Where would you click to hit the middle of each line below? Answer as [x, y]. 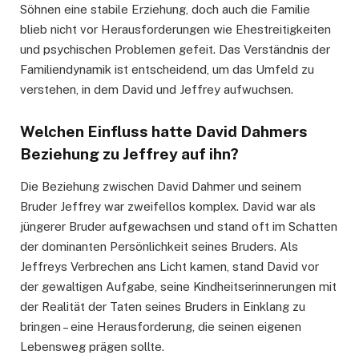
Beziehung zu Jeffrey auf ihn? [129, 153]
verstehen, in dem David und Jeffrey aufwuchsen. [157, 89]
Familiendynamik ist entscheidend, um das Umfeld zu [167, 69]
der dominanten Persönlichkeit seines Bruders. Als [159, 247]
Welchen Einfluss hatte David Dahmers [164, 131]
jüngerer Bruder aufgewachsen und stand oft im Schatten [179, 227]
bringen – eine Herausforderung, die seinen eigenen [161, 327]
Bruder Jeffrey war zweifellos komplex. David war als [168, 207]
